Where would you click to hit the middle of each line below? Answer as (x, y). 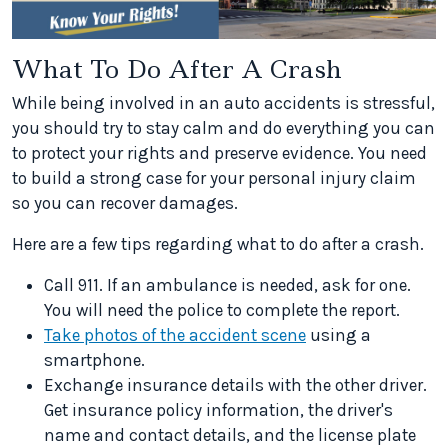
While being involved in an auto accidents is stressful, (223, 103)
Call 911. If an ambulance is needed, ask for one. (227, 285)
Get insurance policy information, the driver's (218, 410)
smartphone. (94, 360)
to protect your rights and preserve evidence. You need (219, 153)
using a (338, 335)
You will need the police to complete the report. (222, 310)
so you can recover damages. (125, 203)
